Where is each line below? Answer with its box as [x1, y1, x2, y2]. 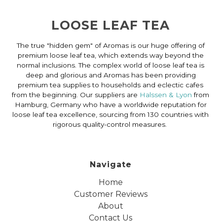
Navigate [89, 159, 132, 169]
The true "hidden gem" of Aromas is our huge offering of [16, 41, 205, 49]
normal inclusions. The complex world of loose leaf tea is [17, 61, 204, 69]
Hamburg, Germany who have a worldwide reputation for [14, 100, 207, 109]
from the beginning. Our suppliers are [12, 90, 140, 99]
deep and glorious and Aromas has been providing [25, 71, 196, 79]
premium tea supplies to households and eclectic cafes [18, 80, 203, 89]
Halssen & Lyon [140, 90, 192, 99]
